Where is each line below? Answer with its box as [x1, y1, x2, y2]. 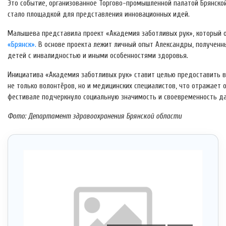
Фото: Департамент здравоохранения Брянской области [8, 112, 182, 121]
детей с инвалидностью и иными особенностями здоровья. [8, 51, 188, 61]
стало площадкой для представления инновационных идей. [8, 10, 190, 19]
